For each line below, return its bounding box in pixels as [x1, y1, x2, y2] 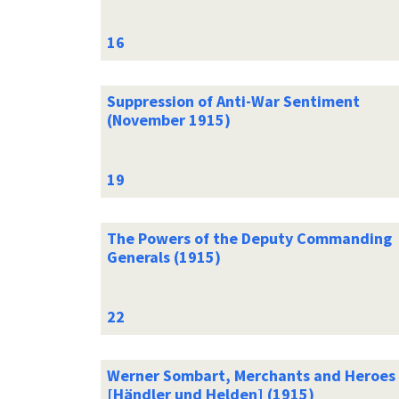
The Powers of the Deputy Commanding [106, 227, 392, 248]
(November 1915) [106, 109, 231, 130]
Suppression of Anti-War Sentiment [106, 90, 360, 111]
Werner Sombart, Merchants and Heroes [106, 364, 395, 386]
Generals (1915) [106, 246, 221, 267]
